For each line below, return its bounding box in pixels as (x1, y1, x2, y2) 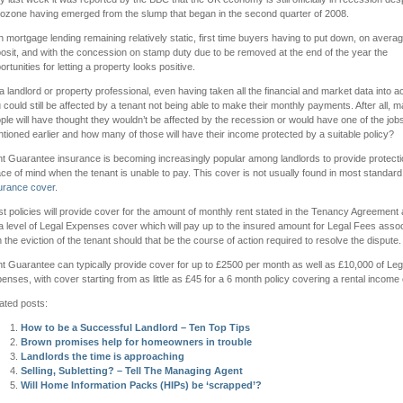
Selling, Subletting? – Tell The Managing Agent (21, 365, 243, 376)
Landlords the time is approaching (21, 351, 184, 362)
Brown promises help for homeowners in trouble (21, 336, 252, 347)
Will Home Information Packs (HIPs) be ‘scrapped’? (21, 380, 262, 390)
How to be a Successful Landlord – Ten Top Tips (21, 322, 250, 333)
